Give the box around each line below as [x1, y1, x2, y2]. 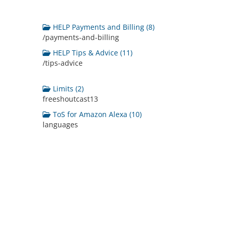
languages [43, 120, 79, 129]
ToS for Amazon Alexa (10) [51, 109, 142, 119]
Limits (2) [51, 84, 84, 93]
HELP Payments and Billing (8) [51, 22, 155, 32]
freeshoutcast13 [43, 94, 99, 104]
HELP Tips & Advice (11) [51, 48, 133, 57]
